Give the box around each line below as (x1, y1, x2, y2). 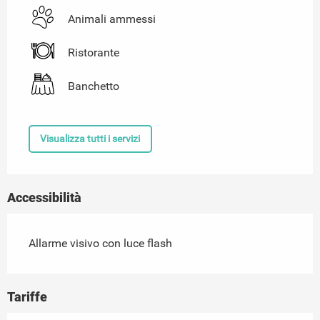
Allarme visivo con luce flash (29, 236, 172, 250)
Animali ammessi (68, 12, 156, 26)
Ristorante (68, 46, 119, 60)
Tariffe (7, 289, 47, 304)
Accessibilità (7, 189, 81, 205)
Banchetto (68, 79, 119, 94)
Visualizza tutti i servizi (40, 133, 141, 146)
